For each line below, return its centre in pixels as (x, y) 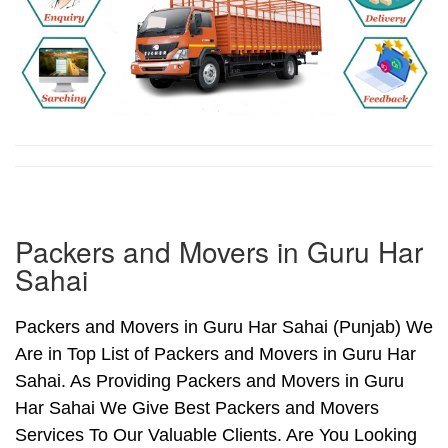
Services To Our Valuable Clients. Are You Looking (216, 435)
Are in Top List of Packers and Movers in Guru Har (215, 354)
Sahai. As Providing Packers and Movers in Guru (209, 381)
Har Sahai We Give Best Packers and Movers (197, 408)
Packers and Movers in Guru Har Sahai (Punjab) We (224, 327)
